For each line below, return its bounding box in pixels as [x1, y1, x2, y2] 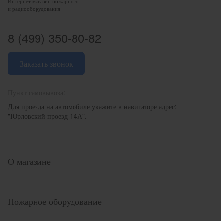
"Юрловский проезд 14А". [8, 111, 87, 121]
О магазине [8, 154, 51, 167]
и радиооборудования [8, 4, 60, 12]
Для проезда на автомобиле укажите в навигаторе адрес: [8, 101, 177, 111]
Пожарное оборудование [8, 194, 102, 207]
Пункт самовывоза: [8, 87, 65, 97]
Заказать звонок [20, 58, 73, 69]
